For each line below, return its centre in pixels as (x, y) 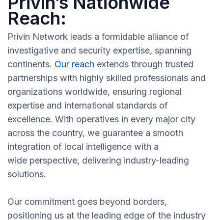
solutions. (27, 174)
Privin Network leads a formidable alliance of (98, 37)
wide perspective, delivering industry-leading (98, 161)
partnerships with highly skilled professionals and (107, 78)
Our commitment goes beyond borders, (87, 202)
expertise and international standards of (88, 106)
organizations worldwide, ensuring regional (95, 92)
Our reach (74, 64)
